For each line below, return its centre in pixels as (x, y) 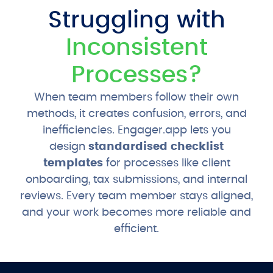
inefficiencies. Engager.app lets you (136, 131)
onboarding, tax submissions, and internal (136, 180)
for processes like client (166, 164)
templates (73, 164)
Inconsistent (136, 48)
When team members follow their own (136, 98)
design (69, 147)
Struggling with (136, 21)
